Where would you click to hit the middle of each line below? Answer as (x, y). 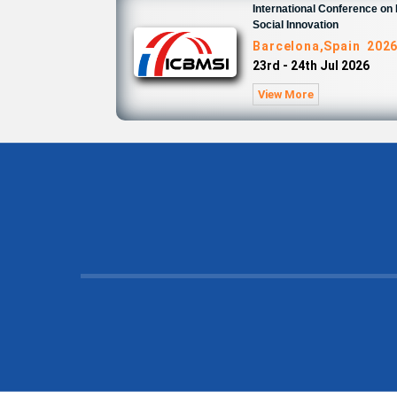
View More (286, 94)
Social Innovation (296, 25)
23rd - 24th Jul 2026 (311, 66)
